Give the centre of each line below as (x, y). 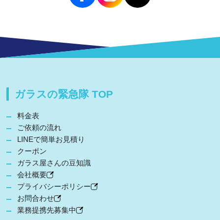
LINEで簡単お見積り (51, 139)
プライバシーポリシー (54, 186)
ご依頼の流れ (39, 127)
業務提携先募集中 (47, 210)
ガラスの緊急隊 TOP (64, 94)
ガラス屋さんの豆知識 (54, 163)
